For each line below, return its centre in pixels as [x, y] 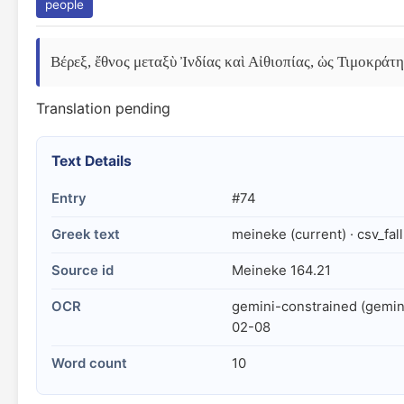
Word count [89, 363]
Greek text [86, 234]
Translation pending [103, 108]
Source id [83, 271]
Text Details [92, 161]
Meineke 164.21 [281, 271]
